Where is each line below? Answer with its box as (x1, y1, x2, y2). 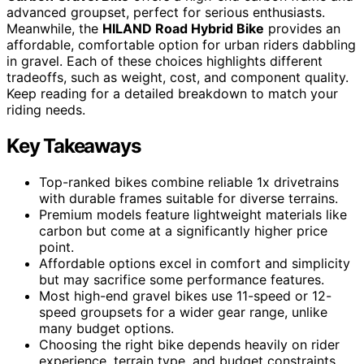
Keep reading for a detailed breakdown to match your (6, 85, 338, 102)
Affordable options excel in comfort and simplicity (39, 255, 350, 272)
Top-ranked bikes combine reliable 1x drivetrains (39, 174, 339, 191)
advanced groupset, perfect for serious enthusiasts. (6, 4, 325, 21)
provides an (264, 20, 340, 37)
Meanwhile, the (6, 20, 102, 37)
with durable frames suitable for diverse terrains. (39, 190, 338, 207)
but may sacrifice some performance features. (39, 271, 324, 288)
